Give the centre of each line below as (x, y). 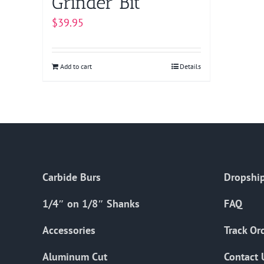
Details (190, 67)
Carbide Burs (72, 177)
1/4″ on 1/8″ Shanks (91, 204)
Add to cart (76, 67)
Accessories (69, 230)
